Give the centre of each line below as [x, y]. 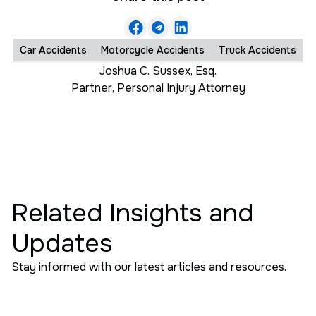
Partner [91, 87]
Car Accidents [53, 50]
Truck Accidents [257, 50]
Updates [62, 243]
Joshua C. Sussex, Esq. [158, 71]
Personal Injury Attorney [181, 87]
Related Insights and [132, 213]
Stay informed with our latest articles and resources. [149, 267]
